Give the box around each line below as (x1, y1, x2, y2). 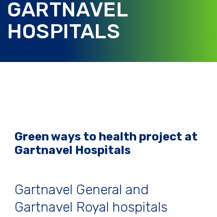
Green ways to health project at (15, 130, 198, 143)
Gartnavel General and (15, 182, 149, 198)
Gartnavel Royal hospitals (15, 199, 168, 215)
